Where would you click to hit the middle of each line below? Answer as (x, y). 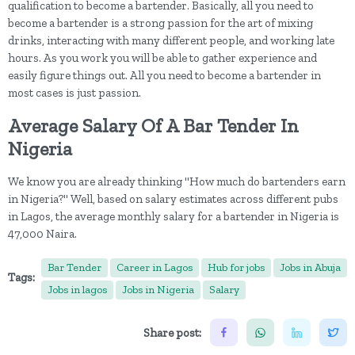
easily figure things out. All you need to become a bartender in (164, 75)
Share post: (172, 332)
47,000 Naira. (45, 234)
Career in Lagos (155, 267)
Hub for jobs (236, 267)
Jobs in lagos (77, 290)
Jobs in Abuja (310, 267)
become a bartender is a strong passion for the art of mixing (160, 23)
